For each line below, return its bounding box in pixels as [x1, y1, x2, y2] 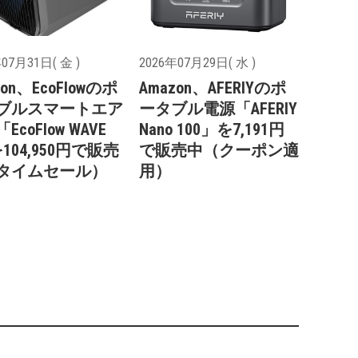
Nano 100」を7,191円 [139, 119, 284, 139]
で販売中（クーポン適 [139, 140, 299, 160]
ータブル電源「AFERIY [139, 98, 297, 118]
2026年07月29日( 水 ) [139, 54, 256, 70]
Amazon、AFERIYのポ [139, 78, 286, 97]
